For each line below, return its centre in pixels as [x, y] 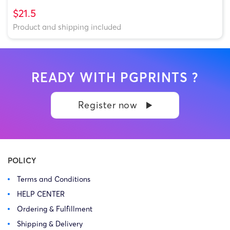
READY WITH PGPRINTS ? [115, 78]
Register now [108, 105]
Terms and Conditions [54, 179]
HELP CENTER [41, 194]
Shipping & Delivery [50, 224]
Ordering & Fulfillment [55, 209]
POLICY [22, 161]
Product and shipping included [67, 27]
